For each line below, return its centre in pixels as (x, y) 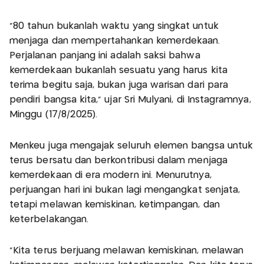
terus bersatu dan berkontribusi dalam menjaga (118, 161)
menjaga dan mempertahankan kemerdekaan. (115, 41)
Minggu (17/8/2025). (54, 115)
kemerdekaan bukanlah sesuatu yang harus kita (118, 71)
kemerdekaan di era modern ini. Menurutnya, (110, 176)
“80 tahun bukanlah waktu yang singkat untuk (114, 27)
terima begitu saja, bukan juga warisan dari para (119, 85)
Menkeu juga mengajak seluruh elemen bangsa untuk (131, 146)
